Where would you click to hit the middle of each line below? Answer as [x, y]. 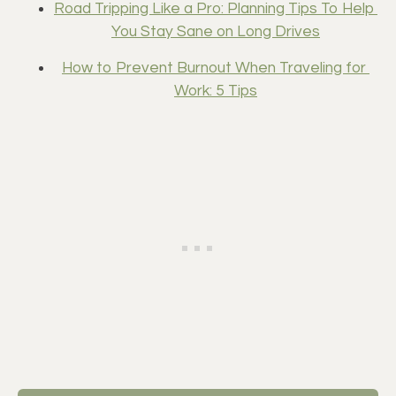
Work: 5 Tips [216, 91]
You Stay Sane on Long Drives [216, 32]
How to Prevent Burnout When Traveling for [214, 68]
